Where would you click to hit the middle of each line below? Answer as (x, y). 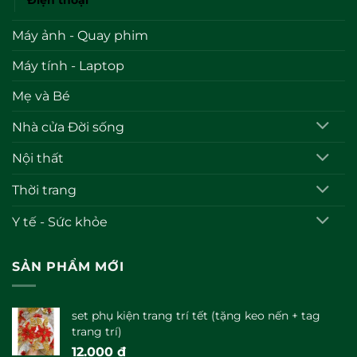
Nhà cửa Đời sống (68, 127)
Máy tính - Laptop (68, 65)
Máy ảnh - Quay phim (80, 35)
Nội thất (38, 159)
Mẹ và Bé (41, 96)
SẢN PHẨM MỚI (68, 266)
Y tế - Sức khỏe (60, 222)
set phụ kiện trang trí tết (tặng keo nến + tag (196, 316)
